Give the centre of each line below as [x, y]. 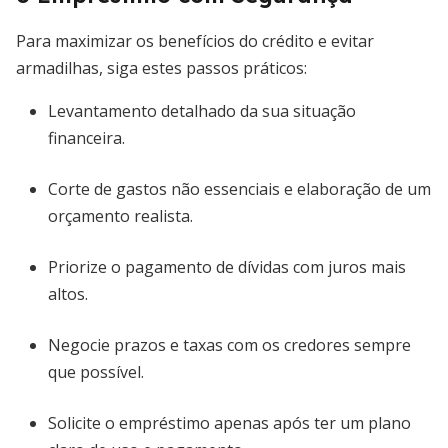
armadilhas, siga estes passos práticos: [161, 68]
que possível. [96, 372]
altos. [68, 294]
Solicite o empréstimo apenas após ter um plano [229, 423]
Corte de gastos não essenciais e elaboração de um [239, 189]
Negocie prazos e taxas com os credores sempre [229, 345]
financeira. [86, 138]
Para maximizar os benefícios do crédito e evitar [195, 41]
